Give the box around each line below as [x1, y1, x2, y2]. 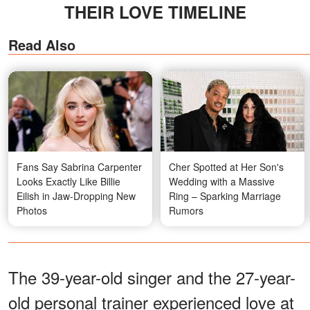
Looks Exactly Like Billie [17, 174, 120, 188]
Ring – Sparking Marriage [169, 189, 281, 203]
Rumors [169, 203, 203, 217]
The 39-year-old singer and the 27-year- [8, 265, 295, 289]
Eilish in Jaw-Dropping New [17, 189, 136, 203]
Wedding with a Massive [169, 174, 275, 188]
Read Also [8, 35, 75, 55]
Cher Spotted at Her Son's [169, 160, 284, 174]
